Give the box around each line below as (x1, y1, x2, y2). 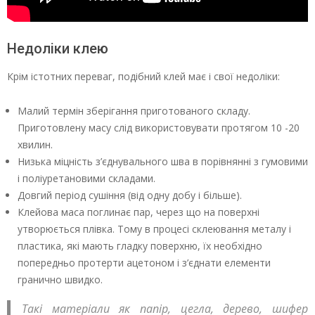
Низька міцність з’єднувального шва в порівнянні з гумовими (18, 154, 308, 168)
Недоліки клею (7, 39, 108, 57)
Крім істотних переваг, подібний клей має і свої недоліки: (7, 69, 280, 83)
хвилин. (18, 137, 53, 151)
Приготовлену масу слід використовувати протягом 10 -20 (18, 120, 300, 134)
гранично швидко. (18, 272, 103, 286)
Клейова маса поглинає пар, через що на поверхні (18, 205, 259, 219)
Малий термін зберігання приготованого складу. (18, 103, 250, 117)
